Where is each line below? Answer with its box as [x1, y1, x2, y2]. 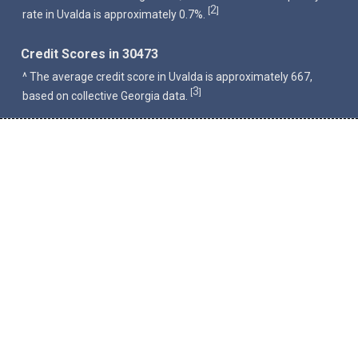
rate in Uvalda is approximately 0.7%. [22, 8, 209, 22]
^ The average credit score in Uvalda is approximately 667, [22, 70, 313, 84]
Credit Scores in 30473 [21, 46, 159, 62]
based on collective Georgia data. [22, 89, 191, 102]
